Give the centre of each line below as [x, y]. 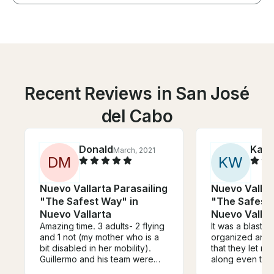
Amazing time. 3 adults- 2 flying [102, 226]
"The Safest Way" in [89, 201]
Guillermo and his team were [97, 259]
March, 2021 [134, 150]
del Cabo [137, 116]
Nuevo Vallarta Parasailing [104, 188]
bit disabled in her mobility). [95, 248]
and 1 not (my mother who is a [99, 237]
